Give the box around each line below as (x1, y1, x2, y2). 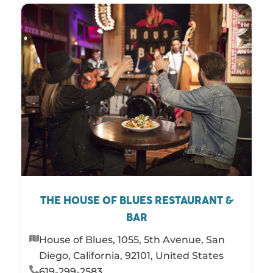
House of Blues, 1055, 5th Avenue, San (39, 234, 225, 246)
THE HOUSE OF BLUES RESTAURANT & (40, 196, 233, 207)
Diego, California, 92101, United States (39, 250, 224, 262)
